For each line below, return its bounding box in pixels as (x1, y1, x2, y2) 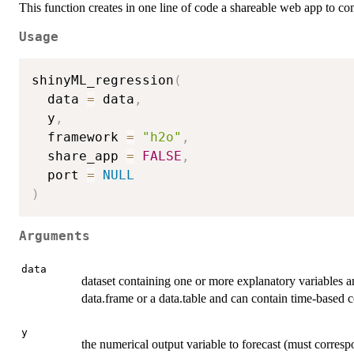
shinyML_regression (32, 72, 174, 88)
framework (32, 129, 126, 145)
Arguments (19, 229, 90, 244)
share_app (32, 148, 126, 164)
